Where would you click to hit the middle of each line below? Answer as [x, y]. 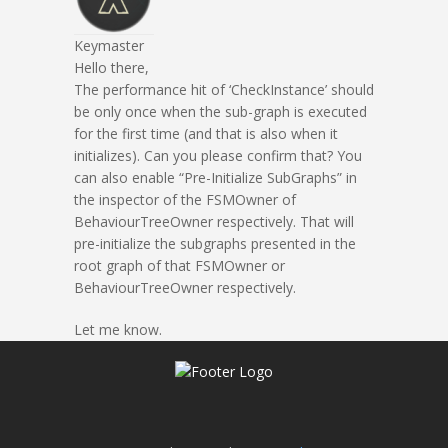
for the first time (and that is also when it [206, 133]
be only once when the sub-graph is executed [220, 111]
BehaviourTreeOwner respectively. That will [214, 221]
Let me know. [118, 329]
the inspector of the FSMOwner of [185, 199]
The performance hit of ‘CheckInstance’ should [224, 89]
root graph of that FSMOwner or [179, 265]
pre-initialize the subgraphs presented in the [215, 243]
